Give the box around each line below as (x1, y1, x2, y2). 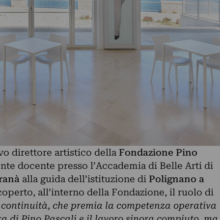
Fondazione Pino (118, 147, 197, 158)
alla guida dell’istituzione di (19, 173, 149, 185)
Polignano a (148, 173, 204, 185)
